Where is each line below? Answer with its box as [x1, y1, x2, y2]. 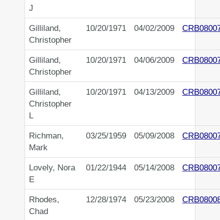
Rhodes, [29, 194, 59, 205]
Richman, [29, 131, 64, 141]
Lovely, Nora [29, 163, 75, 173]
